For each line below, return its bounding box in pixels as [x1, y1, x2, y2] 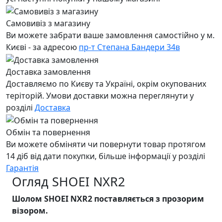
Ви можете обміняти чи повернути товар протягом [6, 138, 206, 150]
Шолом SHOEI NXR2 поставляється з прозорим [12, 193, 204, 204]
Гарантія [6, 162, 39, 173]
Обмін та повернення [6, 126, 90, 138]
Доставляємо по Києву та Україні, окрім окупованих [6, 78, 206, 89]
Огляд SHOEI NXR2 [12, 172, 125, 190]
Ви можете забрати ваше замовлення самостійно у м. [6, 30, 215, 41]
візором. [12, 205, 48, 216]
